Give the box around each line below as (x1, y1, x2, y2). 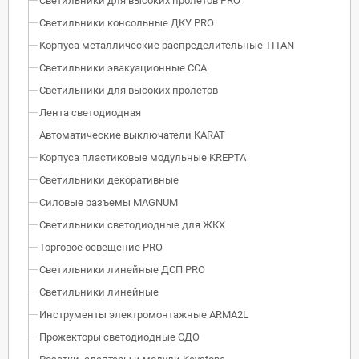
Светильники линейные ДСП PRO (39, 263, 205, 276)
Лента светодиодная (39, 106, 141, 119)
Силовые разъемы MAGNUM (39, 196, 178, 208)
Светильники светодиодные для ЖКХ (39, 218, 225, 231)
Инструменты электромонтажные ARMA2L (39, 308, 248, 321)
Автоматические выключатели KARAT (39, 128, 225, 141)
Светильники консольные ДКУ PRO (39, 16, 214, 29)
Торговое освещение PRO (39, 240, 163, 253)
